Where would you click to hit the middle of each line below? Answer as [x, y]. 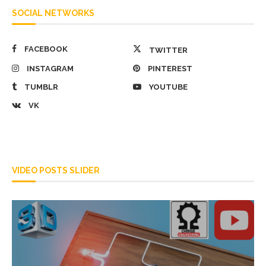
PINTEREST [170, 69]
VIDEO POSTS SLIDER [56, 170]
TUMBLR [41, 87]
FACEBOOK [46, 49]
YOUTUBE [168, 87]
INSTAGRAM [50, 69]
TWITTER [168, 50]
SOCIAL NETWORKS [53, 13]
